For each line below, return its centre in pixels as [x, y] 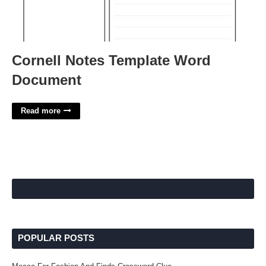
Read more [41, 111]
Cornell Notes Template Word [111, 60]
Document [47, 80]
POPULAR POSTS [56, 238]
